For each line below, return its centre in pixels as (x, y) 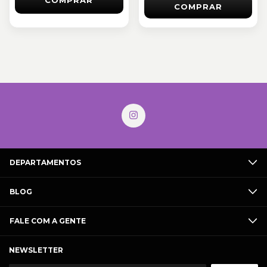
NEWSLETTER (36, 250)
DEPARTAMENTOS (45, 162)
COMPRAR (198, 6)
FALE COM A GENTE (48, 221)
